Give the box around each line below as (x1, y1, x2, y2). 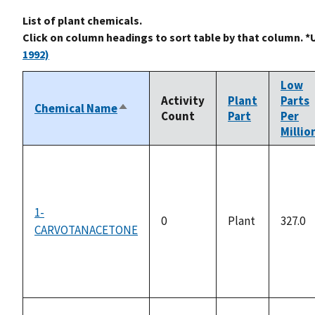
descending (117, 116, 180, 132)
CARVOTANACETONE (34, 221, 138, 238)
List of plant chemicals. (22, 13, 142, 27)
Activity (161, 92, 205, 108)
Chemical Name (34, 100, 117, 116)
